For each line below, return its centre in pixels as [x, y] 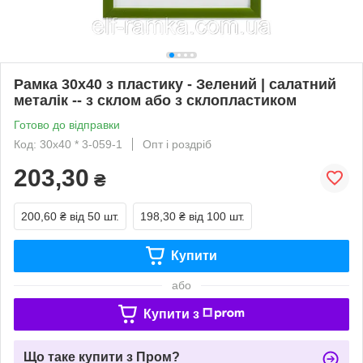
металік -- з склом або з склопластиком [155, 100]
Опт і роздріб [177, 144]
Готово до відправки [67, 124]
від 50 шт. [94, 216]
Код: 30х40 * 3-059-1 [68, 144]
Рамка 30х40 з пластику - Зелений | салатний [175, 84]
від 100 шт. [217, 216]
